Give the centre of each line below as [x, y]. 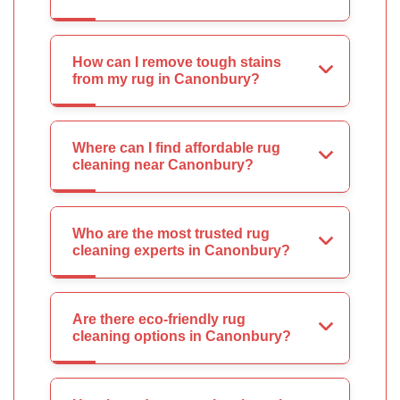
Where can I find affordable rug [176, 148]
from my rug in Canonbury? [166, 79]
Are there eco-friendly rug [159, 320]
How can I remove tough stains [177, 62]
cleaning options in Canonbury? [182, 337]
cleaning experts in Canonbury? [181, 251]
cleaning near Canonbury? [163, 165]
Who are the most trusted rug [171, 234]
